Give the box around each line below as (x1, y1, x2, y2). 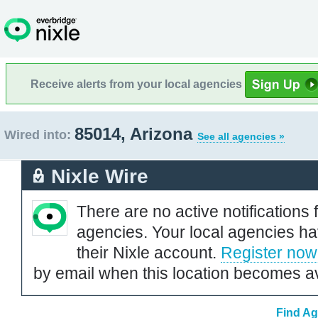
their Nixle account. (77, 243, 221, 262)
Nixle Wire (51, 165, 148, 187)
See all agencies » (197, 131, 285, 142)
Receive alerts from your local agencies (31, 77, 245, 90)
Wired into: (4, 128, 71, 142)
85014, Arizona (75, 124, 197, 143)
